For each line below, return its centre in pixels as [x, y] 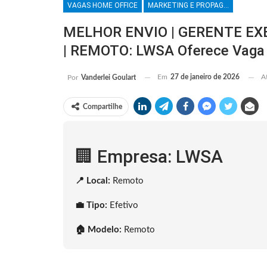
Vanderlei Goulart [108, 78]
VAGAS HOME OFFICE [103, 6]
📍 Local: [93, 181]
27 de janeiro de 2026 [205, 77]
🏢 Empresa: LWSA [149, 157]
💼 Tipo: [91, 206]
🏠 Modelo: [98, 230]
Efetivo [123, 206]
